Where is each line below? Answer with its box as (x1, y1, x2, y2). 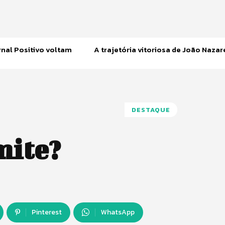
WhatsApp (101, 207, 135, 218)
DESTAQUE (132, 104, 170, 115)
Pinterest (32, 207, 62, 218)
